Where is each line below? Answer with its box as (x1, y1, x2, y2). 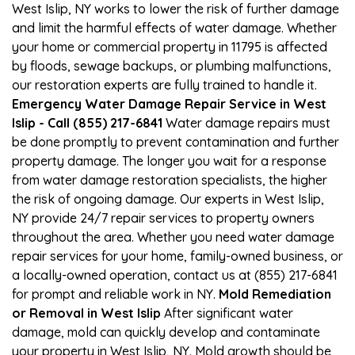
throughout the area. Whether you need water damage (12, 228, 334, 245)
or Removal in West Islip (12, 304, 161, 321)
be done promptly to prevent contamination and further (12, 133, 339, 150)
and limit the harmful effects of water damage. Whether (12, 19, 337, 36)
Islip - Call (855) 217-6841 (12, 114, 162, 131)
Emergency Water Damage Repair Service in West (12, 95, 326, 112)
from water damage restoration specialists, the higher (12, 171, 327, 188)
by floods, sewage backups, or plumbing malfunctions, (12, 57, 331, 74)
